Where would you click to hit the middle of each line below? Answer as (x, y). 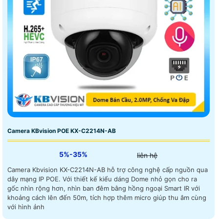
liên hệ (147, 155)
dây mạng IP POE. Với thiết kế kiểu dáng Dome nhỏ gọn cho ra (102, 179)
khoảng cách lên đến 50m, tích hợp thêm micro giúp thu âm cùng (107, 197)
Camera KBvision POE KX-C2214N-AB (62, 131)
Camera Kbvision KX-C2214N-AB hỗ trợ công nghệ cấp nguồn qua (108, 169)
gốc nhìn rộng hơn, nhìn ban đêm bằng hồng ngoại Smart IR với (104, 188)
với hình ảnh (26, 207)
